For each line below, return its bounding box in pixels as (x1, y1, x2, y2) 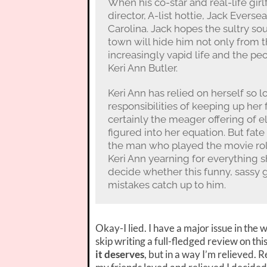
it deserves (95, 247, 144, 260)
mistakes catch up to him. (107, 178, 226, 191)
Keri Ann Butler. (107, 61, 178, 74)
